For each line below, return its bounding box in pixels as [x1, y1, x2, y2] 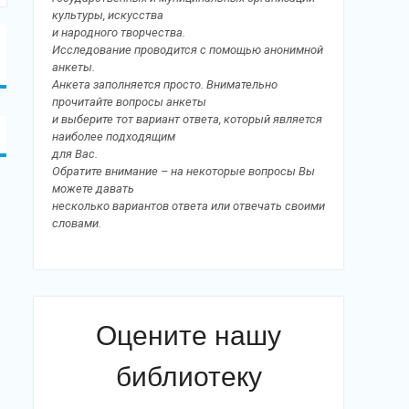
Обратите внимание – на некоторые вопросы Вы [52, 163, 315, 178]
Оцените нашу [96, 320, 281, 351]
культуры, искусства [52, 7, 163, 22]
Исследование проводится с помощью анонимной [52, 42, 323, 57]
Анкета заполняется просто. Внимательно [52, 77, 278, 91]
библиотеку [115, 361, 262, 392]
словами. [52, 215, 101, 230]
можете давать [52, 181, 134, 195]
